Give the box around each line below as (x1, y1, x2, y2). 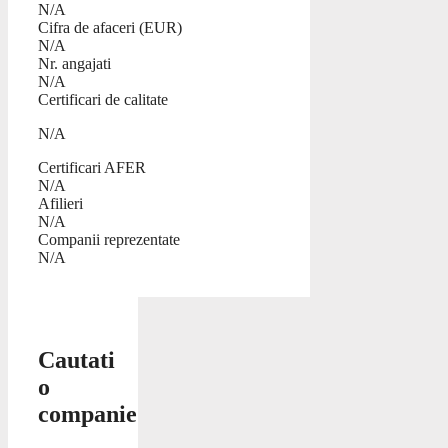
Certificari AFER (38, 159, 146, 177)
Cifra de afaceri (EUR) (38, 19, 182, 37)
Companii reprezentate (38, 231, 180, 249)
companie (38, 401, 137, 428)
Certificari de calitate (38, 91, 168, 109)
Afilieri (38, 195, 83, 213)
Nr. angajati (38, 55, 111, 73)
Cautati (38, 347, 115, 374)
